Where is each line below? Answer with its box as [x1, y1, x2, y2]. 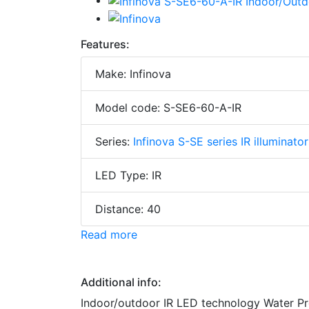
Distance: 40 [95, 202, 161, 217]
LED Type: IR [95, 168, 161, 183]
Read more [81, 228, 137, 242]
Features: [81, 37, 130, 52]
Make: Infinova [95, 67, 171, 81]
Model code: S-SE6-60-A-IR [95, 101, 241, 115]
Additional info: [81, 275, 161, 290]
